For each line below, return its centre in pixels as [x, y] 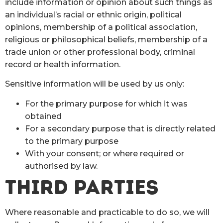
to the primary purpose [72, 141]
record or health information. [63, 64]
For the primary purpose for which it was [106, 104]
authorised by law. [61, 166]
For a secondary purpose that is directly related [120, 128]
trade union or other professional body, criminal [100, 52]
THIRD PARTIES [82, 187]
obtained [43, 116]
